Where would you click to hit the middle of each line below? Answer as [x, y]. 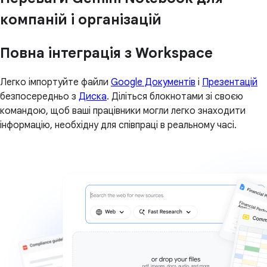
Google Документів [153, 83]
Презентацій [230, 83]
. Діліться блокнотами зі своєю [175, 97]
